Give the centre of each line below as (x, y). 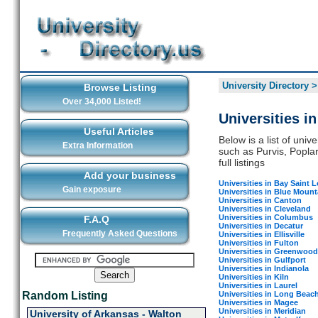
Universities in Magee (258, 302)
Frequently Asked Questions (120, 234)
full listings (241, 162)
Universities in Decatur (261, 225)
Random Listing (65, 296)
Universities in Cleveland (264, 208)
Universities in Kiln (253, 276)
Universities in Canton (260, 200)
